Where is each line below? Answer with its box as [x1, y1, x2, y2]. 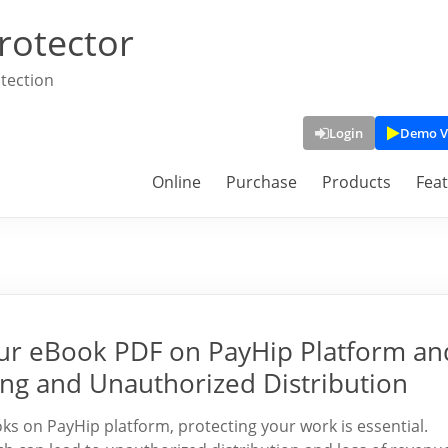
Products [322, 171, 391, 193]
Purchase [226, 171, 297, 193]
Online [152, 171, 201, 193]
